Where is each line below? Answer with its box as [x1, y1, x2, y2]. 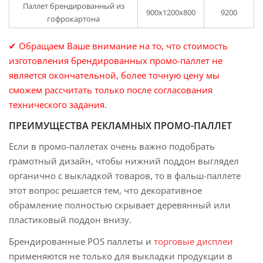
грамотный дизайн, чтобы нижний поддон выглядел [9, 155, 239, 167]
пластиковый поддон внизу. [9, 214, 131, 225]
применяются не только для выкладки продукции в [9, 250, 232, 262]
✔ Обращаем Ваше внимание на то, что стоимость [9, 40, 228, 52]
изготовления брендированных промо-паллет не [9, 55, 222, 66]
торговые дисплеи [154, 235, 233, 247]
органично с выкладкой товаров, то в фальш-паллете [9, 170, 241, 181]
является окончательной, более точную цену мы [9, 69, 220, 81]
